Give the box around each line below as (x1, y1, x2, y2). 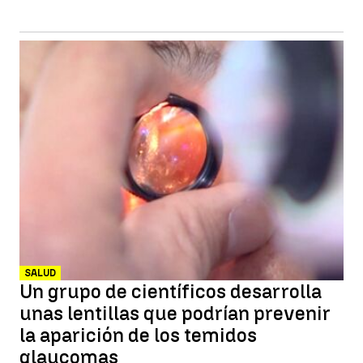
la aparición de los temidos (19, 323, 257, 347)
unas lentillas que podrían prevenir (19, 301, 331, 325)
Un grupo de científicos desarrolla (19, 280, 322, 303)
